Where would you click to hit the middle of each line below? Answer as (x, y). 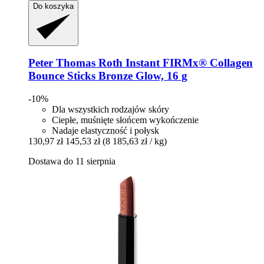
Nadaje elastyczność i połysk (105, 131)
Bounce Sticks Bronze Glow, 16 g (108, 76)
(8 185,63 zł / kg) (135, 141)
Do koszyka (53, 6)
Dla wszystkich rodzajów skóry (110, 110)
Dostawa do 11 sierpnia (72, 161)
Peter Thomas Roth (75, 63)
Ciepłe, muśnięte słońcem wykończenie (125, 120)
